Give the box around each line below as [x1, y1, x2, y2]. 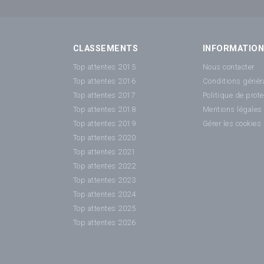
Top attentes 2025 [73, 203, 136, 213]
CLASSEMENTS [73, 44, 138, 54]
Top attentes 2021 [73, 147, 136, 156]
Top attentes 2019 [73, 118, 136, 128]
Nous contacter [203, 62, 255, 71]
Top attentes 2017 [73, 90, 136, 100]
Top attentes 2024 [73, 189, 136, 199]
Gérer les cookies [203, 118, 262, 128]
